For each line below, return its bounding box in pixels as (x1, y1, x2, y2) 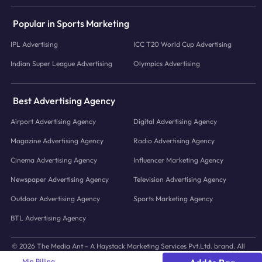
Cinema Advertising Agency (11, 156, 98, 165)
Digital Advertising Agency (133, 117, 217, 126)
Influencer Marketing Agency (133, 156, 223, 165)
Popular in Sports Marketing (13, 18, 130, 30)
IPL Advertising (11, 40, 58, 49)
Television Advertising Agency (133, 175, 226, 184)
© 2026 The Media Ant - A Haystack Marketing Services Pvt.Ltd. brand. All (12, 242, 245, 251)
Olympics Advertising (133, 59, 200, 68)
